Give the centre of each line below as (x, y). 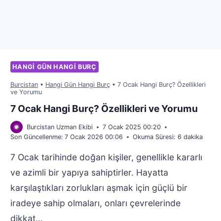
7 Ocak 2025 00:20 (131, 127)
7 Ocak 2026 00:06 (93, 137)
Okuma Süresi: (154, 137)
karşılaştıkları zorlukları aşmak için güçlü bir (99, 187)
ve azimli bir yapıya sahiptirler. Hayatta (89, 172)
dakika (193, 137)
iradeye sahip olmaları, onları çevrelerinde (95, 203)
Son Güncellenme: (37, 137)
